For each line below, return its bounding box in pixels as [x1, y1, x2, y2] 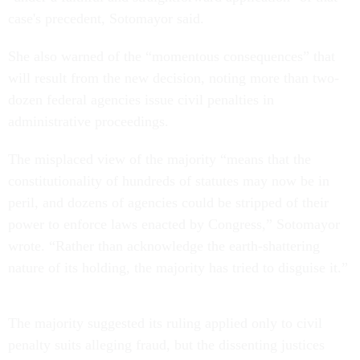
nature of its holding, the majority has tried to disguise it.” [8, 259, 348, 276]
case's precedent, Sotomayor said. [8, 10, 208, 27]
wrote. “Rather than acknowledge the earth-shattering [8, 237, 320, 254]
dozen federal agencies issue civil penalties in [8, 91, 274, 108]
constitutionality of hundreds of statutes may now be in [8, 172, 329, 189]
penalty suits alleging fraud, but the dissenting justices [8, 336, 325, 353]
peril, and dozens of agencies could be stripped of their [8, 194, 329, 211]
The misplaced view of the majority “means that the [8, 150, 311, 167]
